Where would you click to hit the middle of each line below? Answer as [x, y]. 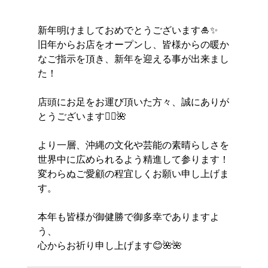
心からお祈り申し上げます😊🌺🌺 [109, 246]
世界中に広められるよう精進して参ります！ [133, 159]
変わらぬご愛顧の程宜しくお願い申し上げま [133, 174]
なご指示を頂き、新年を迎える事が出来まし [133, 59]
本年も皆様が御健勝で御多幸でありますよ [128, 217]
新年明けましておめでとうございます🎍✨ [127, 30]
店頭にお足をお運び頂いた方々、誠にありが [133, 102]
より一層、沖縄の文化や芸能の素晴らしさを [133, 145]
